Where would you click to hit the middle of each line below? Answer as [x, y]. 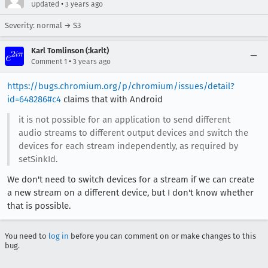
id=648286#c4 [34, 99]
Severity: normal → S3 [43, 25]
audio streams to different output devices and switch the [133, 133]
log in [59, 236]
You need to [27, 236]
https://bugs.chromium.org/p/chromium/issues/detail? [121, 86]
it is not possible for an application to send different [124, 120]
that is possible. [39, 206]
